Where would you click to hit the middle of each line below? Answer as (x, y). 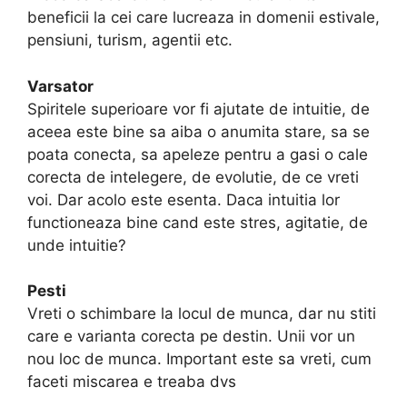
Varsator (60, 86)
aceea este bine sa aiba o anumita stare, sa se (199, 131)
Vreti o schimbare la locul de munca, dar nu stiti (202, 314)
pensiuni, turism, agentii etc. (130, 40)
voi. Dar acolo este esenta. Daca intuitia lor (184, 199)
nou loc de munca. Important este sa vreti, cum (199, 359)
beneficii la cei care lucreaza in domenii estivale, (203, 18)
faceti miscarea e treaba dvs (132, 382)
